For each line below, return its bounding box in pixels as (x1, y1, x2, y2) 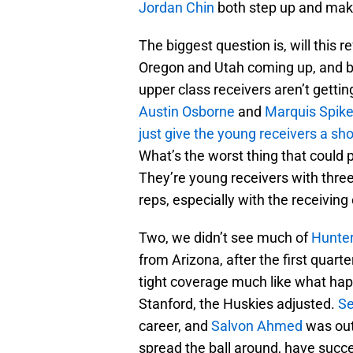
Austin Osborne (139, 103, 235, 121)
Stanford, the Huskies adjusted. (139, 295, 338, 313)
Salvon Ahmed (211, 318, 303, 335)
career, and (139, 318, 211, 335)
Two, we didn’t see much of (139, 229, 311, 247)
